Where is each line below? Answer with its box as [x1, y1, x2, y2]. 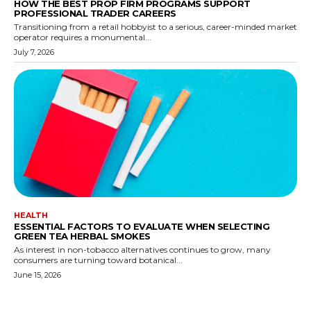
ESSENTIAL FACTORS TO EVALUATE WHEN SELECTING [14, 221, 269, 233]
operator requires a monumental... [14, 32, 151, 43]
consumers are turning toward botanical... [14, 255, 183, 266]
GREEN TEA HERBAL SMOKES [14, 230, 151, 242]
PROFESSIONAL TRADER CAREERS [14, 8, 176, 19]
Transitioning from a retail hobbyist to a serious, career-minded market [14, 22, 297, 33]
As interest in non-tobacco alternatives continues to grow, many [14, 244, 271, 255]
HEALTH [14, 210, 48, 221]
